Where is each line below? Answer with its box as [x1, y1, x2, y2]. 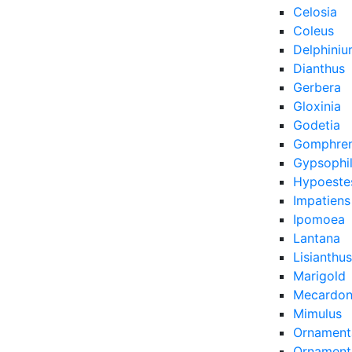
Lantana [293, 230, 340, 247]
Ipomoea [293, 211, 345, 228]
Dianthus [293, 60, 345, 77]
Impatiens [293, 192, 350, 209]
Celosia [293, 4, 337, 20]
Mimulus [293, 306, 342, 322]
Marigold [293, 268, 346, 284]
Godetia [293, 117, 340, 134]
